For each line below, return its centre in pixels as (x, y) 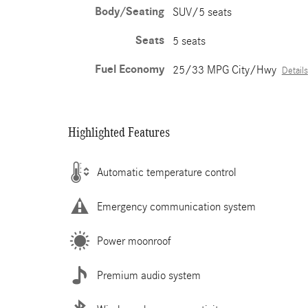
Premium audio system (149, 275)
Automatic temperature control (167, 172)
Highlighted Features (119, 132)
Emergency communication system (176, 206)
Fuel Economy (129, 69)
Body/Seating (129, 12)
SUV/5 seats (202, 12)
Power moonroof (134, 241)
